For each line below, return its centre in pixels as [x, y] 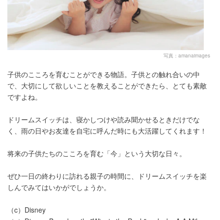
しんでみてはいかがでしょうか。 [59, 187]
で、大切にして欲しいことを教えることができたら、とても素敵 [107, 86]
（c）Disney [27, 210]
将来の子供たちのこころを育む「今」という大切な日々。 [97, 153]
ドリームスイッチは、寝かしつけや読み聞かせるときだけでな [104, 120]
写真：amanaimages [187, 56]
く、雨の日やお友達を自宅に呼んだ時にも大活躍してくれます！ [107, 131]
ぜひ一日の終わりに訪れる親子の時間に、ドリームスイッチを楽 [107, 176]
